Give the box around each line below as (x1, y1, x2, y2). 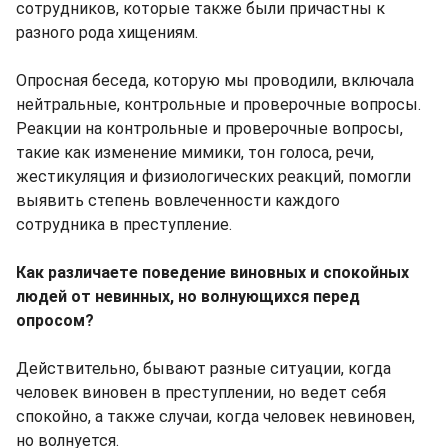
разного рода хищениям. (16, 23, 198, 43)
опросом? (16, 311, 94, 331)
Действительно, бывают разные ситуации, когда (16, 359, 391, 379)
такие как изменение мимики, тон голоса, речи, (16, 143, 374, 163)
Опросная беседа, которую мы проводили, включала (16, 71, 414, 91)
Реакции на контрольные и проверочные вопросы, (16, 119, 403, 139)
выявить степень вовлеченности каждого (16, 191, 340, 211)
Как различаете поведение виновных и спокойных (16, 263, 409, 283)
